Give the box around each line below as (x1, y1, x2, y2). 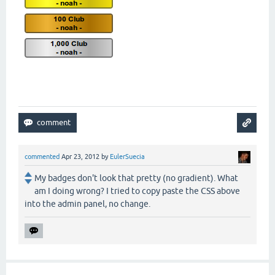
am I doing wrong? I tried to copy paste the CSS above (34, 186, 240, 196)
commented (25, 153, 60, 161)
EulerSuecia (110, 153, 145, 161)
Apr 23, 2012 (61, 153, 99, 161)
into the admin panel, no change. (25, 199, 150, 209)
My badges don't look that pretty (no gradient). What (34, 173, 238, 184)
